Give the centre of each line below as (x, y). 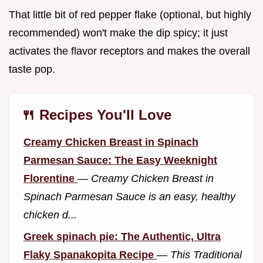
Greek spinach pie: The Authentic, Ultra (122, 236)
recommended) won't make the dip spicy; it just (118, 33)
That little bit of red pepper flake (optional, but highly (130, 15)
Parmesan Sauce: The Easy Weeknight (120, 161)
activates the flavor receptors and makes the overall (129, 51)
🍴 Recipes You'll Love (96, 115)
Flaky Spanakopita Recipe (90, 254)
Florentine (50, 179)
